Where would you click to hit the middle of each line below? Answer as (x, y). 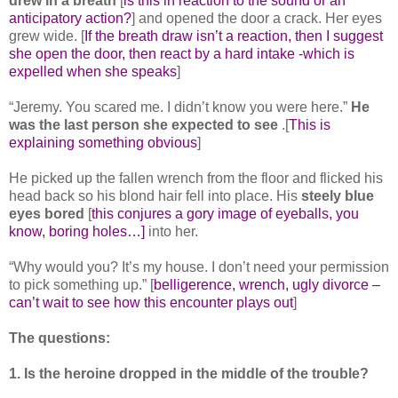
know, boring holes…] (77, 231)
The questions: (60, 338)
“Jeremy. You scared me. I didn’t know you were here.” (180, 107)
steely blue (338, 195)
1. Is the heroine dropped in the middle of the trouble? (189, 373)
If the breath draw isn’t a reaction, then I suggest (234, 36)
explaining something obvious (103, 142)
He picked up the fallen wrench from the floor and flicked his (196, 178)
